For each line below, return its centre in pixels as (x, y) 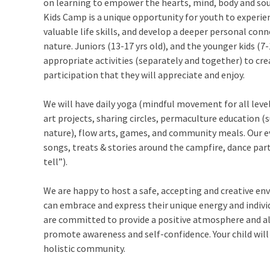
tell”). (56, 162)
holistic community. (85, 249)
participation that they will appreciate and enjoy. (144, 75)
